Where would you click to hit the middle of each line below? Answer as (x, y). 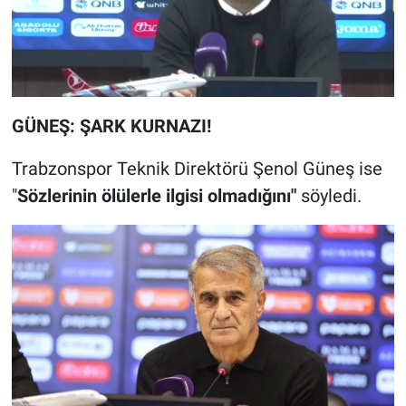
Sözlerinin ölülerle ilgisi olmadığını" (159, 196)
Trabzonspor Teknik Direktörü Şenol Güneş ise (197, 169)
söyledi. (331, 196)
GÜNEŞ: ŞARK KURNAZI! (111, 126)
